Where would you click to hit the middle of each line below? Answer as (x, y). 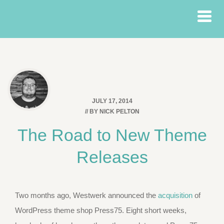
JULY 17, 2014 (112, 101)
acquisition (175, 195)
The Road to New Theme (112, 135)
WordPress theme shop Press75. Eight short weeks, (101, 210)
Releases (112, 157)
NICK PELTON (119, 111)
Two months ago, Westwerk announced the (86, 195)
